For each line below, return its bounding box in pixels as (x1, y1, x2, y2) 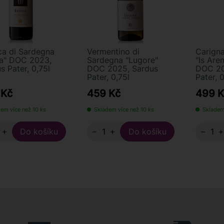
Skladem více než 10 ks (94, 106, 154, 113)
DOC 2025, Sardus (87, 63, 158, 73)
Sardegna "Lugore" (87, 55, 158, 65)
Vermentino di (87, 46, 140, 56)
